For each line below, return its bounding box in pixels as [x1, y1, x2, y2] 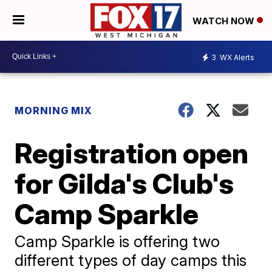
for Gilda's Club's [15, 166, 234, 200]
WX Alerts [218, 53, 254, 63]
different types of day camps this [15, 250, 247, 270]
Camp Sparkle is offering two [15, 231, 220, 251]
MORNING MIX [15, 104, 93, 117]
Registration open [15, 135, 249, 170]
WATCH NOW [192, 15, 257, 27]
